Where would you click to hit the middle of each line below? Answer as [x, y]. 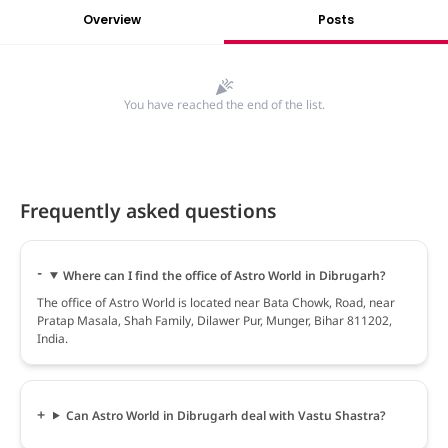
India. [52, 338]
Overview [112, 19]
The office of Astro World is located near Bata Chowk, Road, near [216, 302]
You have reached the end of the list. [224, 104]
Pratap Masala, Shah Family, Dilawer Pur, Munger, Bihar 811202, [214, 320]
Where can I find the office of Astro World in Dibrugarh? [224, 275]
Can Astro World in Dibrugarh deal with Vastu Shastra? [225, 415]
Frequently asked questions [148, 210]
